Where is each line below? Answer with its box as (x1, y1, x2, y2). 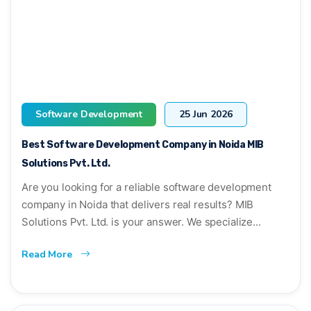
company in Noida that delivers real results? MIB (22, 197, 254, 211)
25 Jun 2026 (179, 107, 233, 121)
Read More (22, 247, 75, 261)
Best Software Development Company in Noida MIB (22, 138, 264, 151)
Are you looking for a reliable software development (22, 180, 271, 194)
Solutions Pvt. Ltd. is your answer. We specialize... (22, 215, 261, 228)
